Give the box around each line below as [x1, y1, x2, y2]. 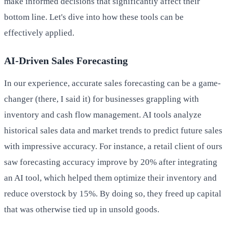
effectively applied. [4, 27, 74, 38]
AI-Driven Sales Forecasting [4, 54, 128, 66]
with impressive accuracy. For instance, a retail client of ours [4, 141, 222, 151]
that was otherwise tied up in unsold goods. [4, 204, 159, 214]
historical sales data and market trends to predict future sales [4, 125, 222, 135]
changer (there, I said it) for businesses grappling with [4, 94, 199, 104]
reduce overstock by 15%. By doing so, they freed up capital [4, 188, 221, 198]
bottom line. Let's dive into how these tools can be [4, 12, 184, 22]
